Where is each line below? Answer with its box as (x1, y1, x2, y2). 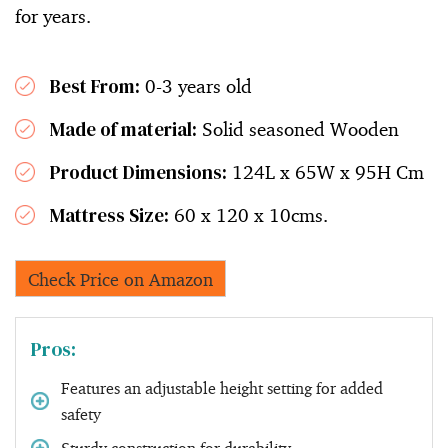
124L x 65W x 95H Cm (227, 159, 424, 184)
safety (61, 403, 101, 424)
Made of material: (50, 115, 197, 142)
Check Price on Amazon (28, 267, 213, 290)
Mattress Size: (50, 201, 169, 228)
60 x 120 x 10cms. (169, 202, 328, 227)
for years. (15, 3, 91, 28)
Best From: (50, 72, 140, 99)
